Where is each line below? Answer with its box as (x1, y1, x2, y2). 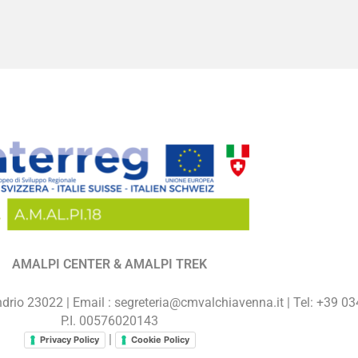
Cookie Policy (130, 334, 189, 346)
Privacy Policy (39, 334, 99, 346)
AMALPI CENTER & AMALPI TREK (12, 257, 207, 272)
